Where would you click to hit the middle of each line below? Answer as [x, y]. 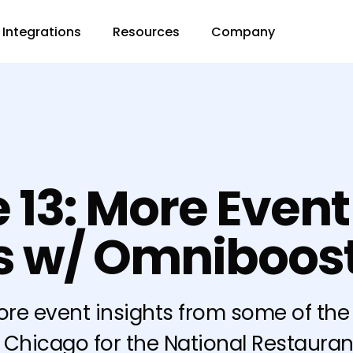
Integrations [42, 32]
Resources [146, 32]
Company [243, 32]
